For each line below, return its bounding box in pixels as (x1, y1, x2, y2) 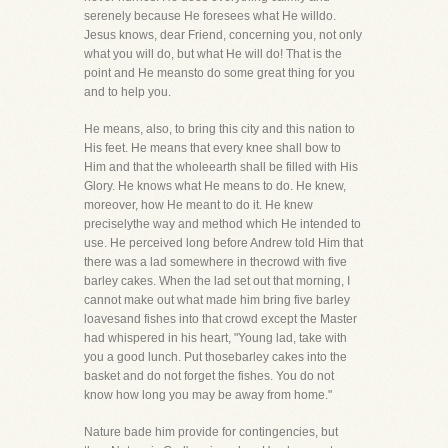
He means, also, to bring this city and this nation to (84, 122, 355, 136)
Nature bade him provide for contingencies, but (84, 425, 338, 439)
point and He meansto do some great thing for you (84, 66, 355, 80)
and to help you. (84, 85, 171, 99)
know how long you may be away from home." (84, 388, 332, 402)
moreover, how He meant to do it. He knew (84, 198, 313, 212)
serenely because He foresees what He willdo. (84, 9, 336, 23)
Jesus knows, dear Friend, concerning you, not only (84, 28, 362, 42)
